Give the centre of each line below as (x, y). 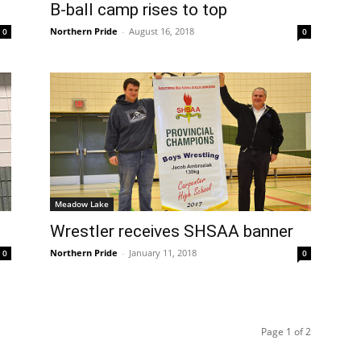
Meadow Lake (82, 204)
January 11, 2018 (163, 253)
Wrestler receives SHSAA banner (172, 232)
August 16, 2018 (162, 31)
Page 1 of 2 (286, 332)
